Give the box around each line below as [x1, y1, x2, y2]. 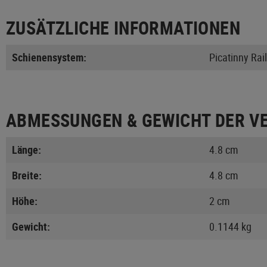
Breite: [12, 167, 42, 182]
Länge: [12, 142, 41, 157]
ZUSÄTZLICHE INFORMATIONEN [6, 15, 240, 40]
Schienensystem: [12, 49, 86, 64]
